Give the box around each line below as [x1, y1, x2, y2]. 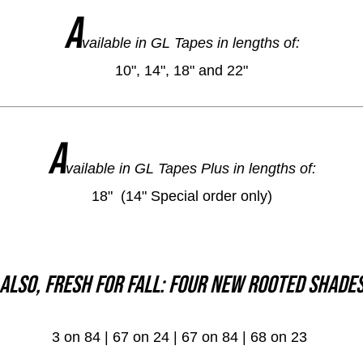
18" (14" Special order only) [91, 187, 272, 204]
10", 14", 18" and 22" [115, 62, 248, 79]
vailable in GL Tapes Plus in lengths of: [65, 160, 316, 177]
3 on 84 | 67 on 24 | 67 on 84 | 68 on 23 [52, 328, 311, 345]
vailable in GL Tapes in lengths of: [81, 34, 300, 51]
